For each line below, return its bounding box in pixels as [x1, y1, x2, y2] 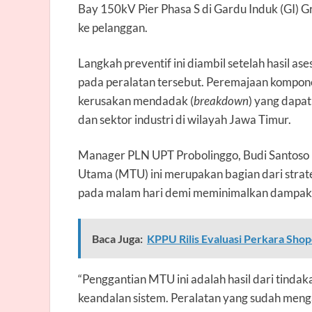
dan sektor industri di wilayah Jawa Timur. [78, 111, 291, 127]
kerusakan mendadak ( [78, 93, 194, 108]
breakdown [194, 93, 249, 108]
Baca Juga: [92, 231, 143, 245]
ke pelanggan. [78, 19, 148, 35]
